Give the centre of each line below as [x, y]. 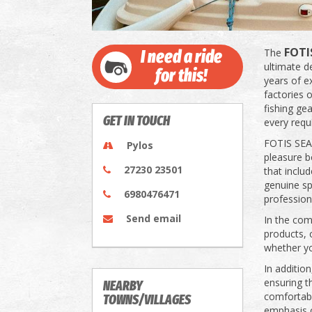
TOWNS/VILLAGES [147, 300]
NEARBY [123, 286]
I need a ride [181, 57]
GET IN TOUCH [136, 121]
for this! [181, 76]
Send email [154, 218]
